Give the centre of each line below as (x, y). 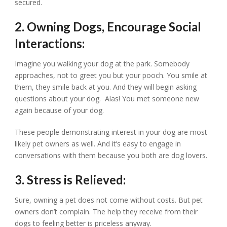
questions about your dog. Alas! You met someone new (107, 99)
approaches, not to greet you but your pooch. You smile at (111, 75)
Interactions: (50, 43)
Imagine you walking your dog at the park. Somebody (102, 64)
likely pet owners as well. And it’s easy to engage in (98, 144)
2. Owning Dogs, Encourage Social (108, 27)
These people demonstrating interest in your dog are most (111, 132)
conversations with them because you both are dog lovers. (111, 155)
